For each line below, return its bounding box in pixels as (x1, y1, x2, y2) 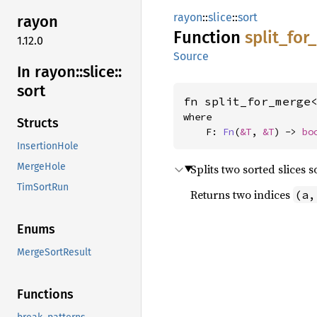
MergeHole (17, 161, 66, 173)
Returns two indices (190, 187, 293, 202)
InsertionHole (17, 140, 79, 153)
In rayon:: (17, 62, 83, 81)
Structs (17, 115, 59, 132)
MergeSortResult (17, 246, 91, 259)
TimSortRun (17, 181, 69, 194)
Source (173, 50, 209, 63)
